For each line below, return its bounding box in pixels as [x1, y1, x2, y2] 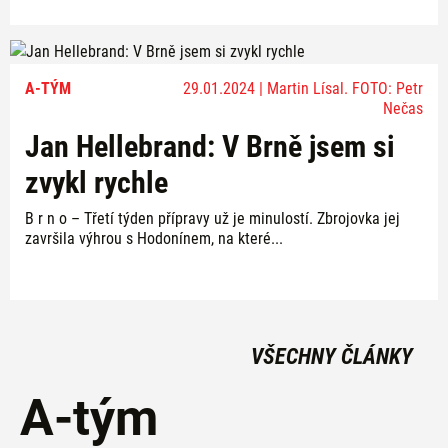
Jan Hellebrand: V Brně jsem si [25, 129, 395, 164]
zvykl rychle [25, 165, 168, 200]
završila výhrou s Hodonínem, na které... [25, 229, 283, 248]
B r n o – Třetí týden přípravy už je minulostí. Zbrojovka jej [25, 209, 400, 228]
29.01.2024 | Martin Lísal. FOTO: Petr [182, 79, 423, 98]
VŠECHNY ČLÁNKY [251, 344, 413, 369]
